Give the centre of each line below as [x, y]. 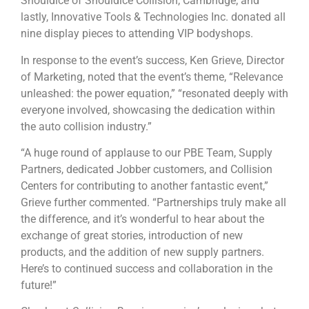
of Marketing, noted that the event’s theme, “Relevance [152, 77]
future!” [39, 286]
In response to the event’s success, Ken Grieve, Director [152, 60]
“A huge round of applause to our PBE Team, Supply [147, 153]
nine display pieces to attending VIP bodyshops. [137, 34]
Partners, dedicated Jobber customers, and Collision [147, 170]
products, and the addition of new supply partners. [142, 252]
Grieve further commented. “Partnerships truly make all [153, 203]
